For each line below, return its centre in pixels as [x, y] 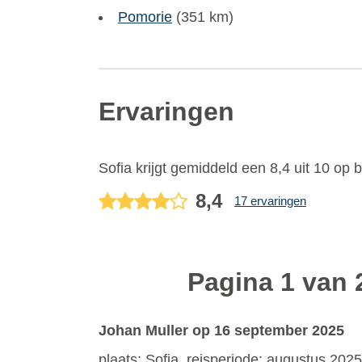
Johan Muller [145, 330]
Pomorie [145, 17]
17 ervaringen [270, 200]
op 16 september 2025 [268, 330]
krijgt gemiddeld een [201, 168]
